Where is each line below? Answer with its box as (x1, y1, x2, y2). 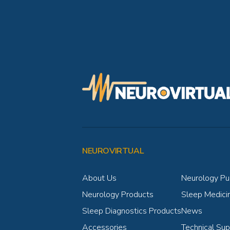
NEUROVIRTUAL (82, 145, 144, 157)
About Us (82, 172, 117, 184)
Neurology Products (82, 188, 154, 200)
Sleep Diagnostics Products (82, 205, 181, 217)
